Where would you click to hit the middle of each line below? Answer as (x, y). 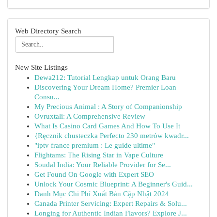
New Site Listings (41, 67)
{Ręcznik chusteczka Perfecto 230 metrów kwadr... (112, 136)
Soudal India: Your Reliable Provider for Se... (103, 165)
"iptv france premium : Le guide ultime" (95, 145)
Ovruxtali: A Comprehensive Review (90, 116)
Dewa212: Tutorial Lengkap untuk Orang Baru (105, 77)
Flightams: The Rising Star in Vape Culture (99, 155)
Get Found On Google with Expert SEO (94, 174)
